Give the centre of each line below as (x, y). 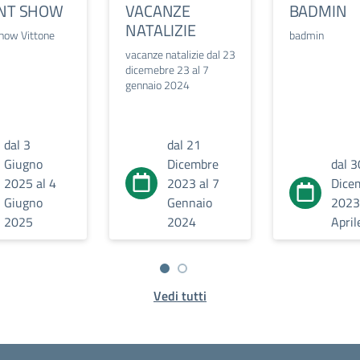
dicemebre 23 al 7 (168, 70)
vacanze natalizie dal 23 (181, 54)
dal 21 (184, 145)
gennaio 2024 (158, 85)
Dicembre (193, 164)
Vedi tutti (180, 296)
